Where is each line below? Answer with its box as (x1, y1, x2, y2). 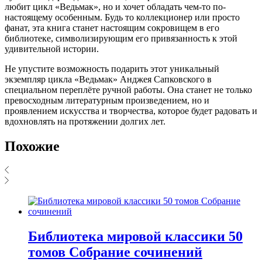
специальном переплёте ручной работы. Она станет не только (5, 84, 252, 95)
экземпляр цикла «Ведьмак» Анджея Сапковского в (5, 74, 212, 84)
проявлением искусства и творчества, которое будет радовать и (5, 105, 257, 116)
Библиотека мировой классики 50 (28, 229, 243, 244)
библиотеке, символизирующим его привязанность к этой (5, 33, 237, 43)
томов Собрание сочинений (28, 244, 202, 260)
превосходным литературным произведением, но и (5, 95, 209, 105)
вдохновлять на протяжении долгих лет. (5, 116, 166, 126)
